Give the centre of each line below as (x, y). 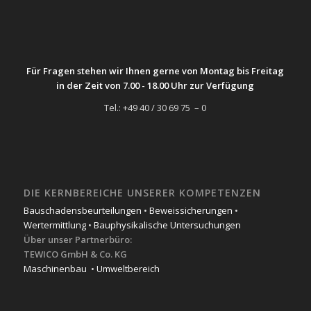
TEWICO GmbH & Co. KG (75, 254)
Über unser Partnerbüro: (77, 239)
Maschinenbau (55, 268)
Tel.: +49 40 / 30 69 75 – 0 (155, 108)
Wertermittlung (54, 225)
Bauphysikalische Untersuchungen (167, 225)
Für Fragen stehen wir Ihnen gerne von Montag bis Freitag (155, 71)
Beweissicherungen (191, 210)
